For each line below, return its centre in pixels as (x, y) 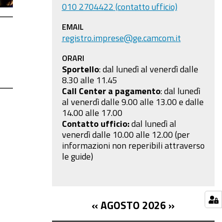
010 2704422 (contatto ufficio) (119, 6)
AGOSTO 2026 (134, 205)
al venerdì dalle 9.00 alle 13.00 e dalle (133, 102)
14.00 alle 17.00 (93, 112)
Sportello (80, 69)
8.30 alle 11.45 (89, 80)
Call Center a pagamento (111, 91)
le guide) (78, 156)
